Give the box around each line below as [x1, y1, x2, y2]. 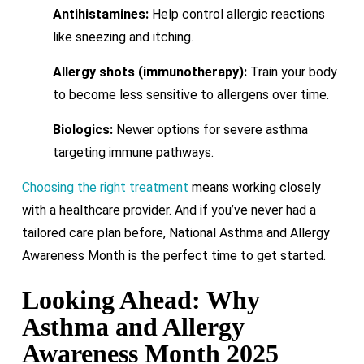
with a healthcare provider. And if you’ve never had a [21, 201, 316, 218]
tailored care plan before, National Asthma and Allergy [21, 224, 330, 240]
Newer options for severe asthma [112, 121, 308, 137]
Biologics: [52, 121, 113, 137]
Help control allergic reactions [148, 6, 325, 22]
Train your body [246, 63, 337, 80]
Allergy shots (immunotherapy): [52, 63, 247, 80]
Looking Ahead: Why [21, 284, 260, 314]
